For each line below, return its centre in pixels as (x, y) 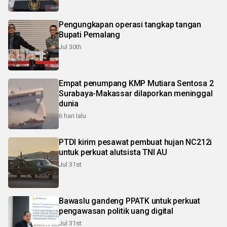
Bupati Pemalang (89, 34)
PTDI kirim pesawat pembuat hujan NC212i (136, 142)
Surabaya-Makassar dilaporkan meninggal (136, 93)
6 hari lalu (72, 116)
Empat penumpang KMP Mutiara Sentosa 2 (136, 83)
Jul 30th (70, 47)
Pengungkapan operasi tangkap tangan (130, 24)
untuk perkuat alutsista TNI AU (113, 152)
